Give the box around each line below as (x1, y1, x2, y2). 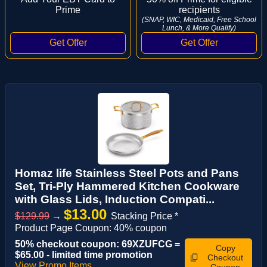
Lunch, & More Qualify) (162, 23, 236, 32)
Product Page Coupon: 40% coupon (15, 222, 167, 233)
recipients (178, 4, 220, 15)
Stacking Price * (111, 210, 178, 221)
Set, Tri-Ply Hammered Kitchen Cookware (15, 179, 240, 193)
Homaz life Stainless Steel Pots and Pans (15, 166, 239, 179)
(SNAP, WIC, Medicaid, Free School (142, 15, 256, 24)
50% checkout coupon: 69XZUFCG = (15, 238, 180, 249)
